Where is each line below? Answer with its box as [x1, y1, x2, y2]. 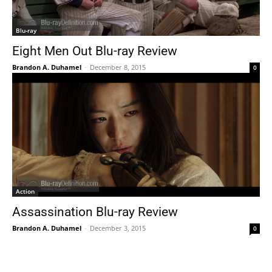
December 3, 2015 [90, 223, 146, 233]
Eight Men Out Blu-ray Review [12, 44, 177, 58]
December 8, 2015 [90, 63, 146, 72]
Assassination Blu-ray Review [12, 205, 178, 219]
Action [16, 187, 35, 195]
